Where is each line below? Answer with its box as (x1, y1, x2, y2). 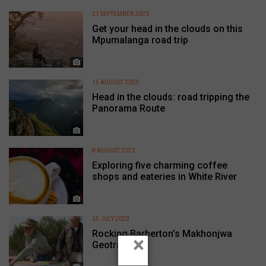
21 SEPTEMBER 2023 (92, 10, 150, 17)
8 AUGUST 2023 (92, 147, 136, 154)
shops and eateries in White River (92, 170, 237, 182)
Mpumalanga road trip (92, 34, 189, 46)
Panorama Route (92, 102, 166, 114)
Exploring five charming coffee (92, 159, 228, 171)
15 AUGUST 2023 (92, 78, 140, 85)
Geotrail (92, 239, 127, 251)
